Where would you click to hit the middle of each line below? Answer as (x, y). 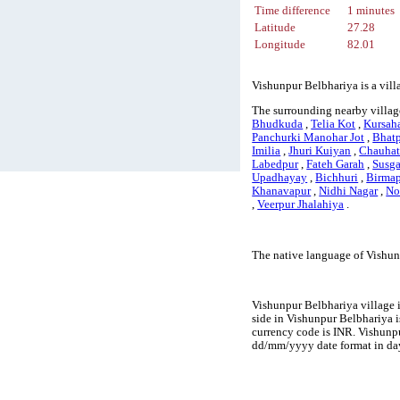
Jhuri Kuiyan (320, 151)
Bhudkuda (278, 125)
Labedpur (275, 165)
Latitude (275, 28)
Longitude (280, 45)
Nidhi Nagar (349, 192)
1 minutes (371, 11)
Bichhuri (337, 178)
